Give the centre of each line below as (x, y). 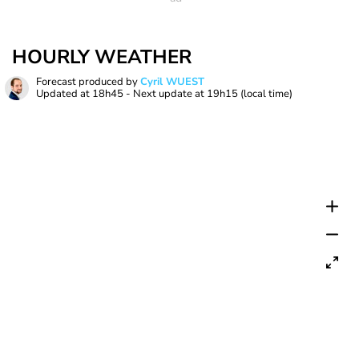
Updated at (64, 94)
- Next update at (165, 94)
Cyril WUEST (172, 82)
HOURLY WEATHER (102, 57)
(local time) (266, 94)
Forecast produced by (88, 82)
